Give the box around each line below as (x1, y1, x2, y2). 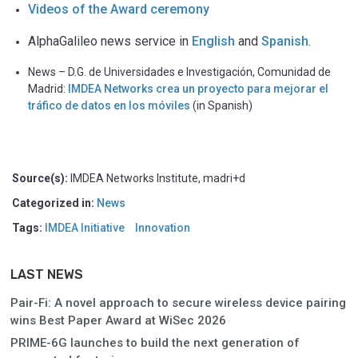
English (192, 33, 238, 49)
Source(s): (12, 171, 70, 185)
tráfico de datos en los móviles (28, 98, 190, 112)
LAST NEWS (10, 266, 83, 282)
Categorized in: (12, 196, 97, 209)
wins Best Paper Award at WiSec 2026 (10, 312, 226, 328)
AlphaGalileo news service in (28, 33, 192, 49)
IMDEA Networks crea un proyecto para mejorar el (68, 82, 328, 95)
